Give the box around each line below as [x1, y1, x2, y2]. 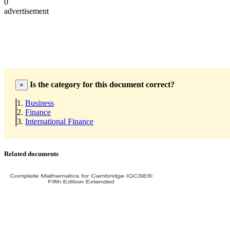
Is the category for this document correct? [30, 80, 175, 89]
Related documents [4, 149, 59, 158]
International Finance [25, 117, 93, 126]
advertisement [4, 6, 49, 15]
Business [25, 98, 54, 107]
